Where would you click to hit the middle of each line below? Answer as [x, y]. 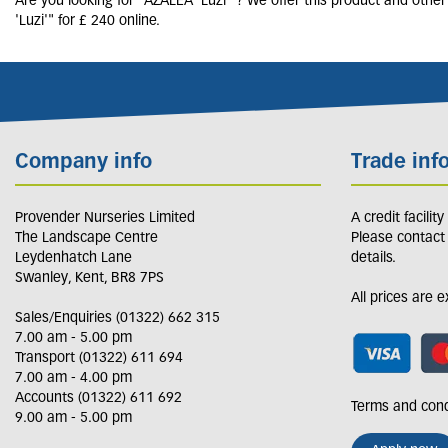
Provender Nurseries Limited [105, 218]
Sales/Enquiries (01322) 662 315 [117, 318]
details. [373, 258]
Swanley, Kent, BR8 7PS [89, 278]
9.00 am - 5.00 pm [73, 418]
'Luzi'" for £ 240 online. [87, 22]
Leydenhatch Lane [73, 258]
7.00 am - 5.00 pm [73, 338]
